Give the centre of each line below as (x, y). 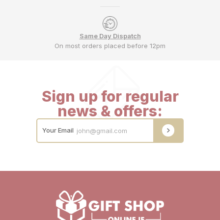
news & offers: (110, 111)
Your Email (58, 130)
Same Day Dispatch (110, 36)
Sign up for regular (110, 96)
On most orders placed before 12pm (110, 46)
